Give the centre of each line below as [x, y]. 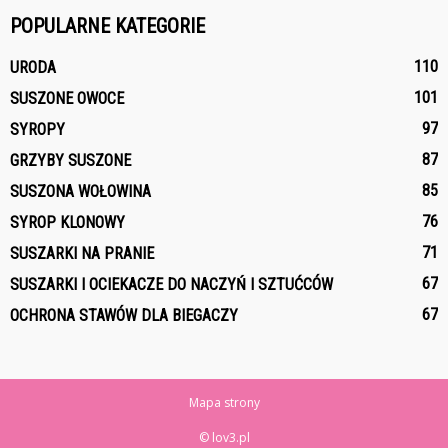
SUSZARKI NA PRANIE [82, 254]
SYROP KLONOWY [67, 223]
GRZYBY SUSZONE [70, 161]
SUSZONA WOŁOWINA [80, 192]
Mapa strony [224, 403]
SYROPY [37, 130]
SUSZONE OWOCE [67, 99]
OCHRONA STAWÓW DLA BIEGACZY [124, 316]
